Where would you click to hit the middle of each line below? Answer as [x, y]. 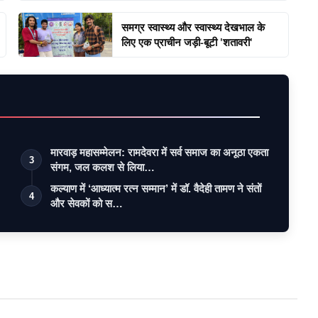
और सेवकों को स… [87, 203]
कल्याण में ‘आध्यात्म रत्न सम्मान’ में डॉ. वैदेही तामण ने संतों [156, 188]
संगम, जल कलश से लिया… [103, 167]
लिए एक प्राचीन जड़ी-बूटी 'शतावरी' [187, 42]
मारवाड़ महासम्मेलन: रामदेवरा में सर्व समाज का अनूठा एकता [160, 152]
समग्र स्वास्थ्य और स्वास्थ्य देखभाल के [193, 27]
